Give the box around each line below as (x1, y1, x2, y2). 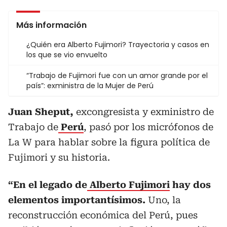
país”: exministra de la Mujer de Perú (26, 80, 154, 91)
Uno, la (148, 194, 181, 205)
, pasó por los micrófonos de (84, 121, 213, 132)
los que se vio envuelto (26, 49, 107, 60)
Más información (16, 19, 87, 31)
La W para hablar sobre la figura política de (8, 136, 210, 147)
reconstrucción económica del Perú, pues (8, 209, 198, 220)
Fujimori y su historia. (8, 152, 110, 163)
